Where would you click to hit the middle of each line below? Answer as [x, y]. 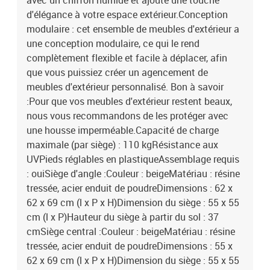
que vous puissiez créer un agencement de [117, 72]
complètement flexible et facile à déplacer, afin [127, 58]
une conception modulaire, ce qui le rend [113, 43]
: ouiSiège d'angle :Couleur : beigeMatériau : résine [133, 174]
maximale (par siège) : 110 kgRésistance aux [122, 145]
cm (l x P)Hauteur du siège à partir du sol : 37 [123, 217]
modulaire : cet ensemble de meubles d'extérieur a [133, 29]
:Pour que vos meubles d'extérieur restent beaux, [129, 101]
